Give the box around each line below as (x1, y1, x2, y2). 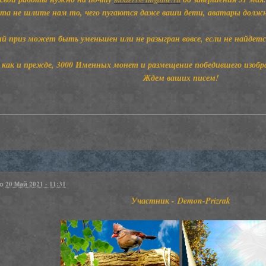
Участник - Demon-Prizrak (131, 195, 230, 207)
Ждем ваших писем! (143, 72, 218, 84)
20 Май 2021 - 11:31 (5, 179, 66, 189)
